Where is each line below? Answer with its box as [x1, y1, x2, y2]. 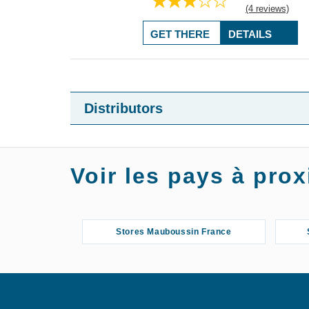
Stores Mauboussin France [116, 227, 232, 237]
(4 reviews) [246, 3, 289, 14]
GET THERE [150, 28, 210, 40]
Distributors [84, 101, 163, 116]
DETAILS [228, 28, 272, 40]
